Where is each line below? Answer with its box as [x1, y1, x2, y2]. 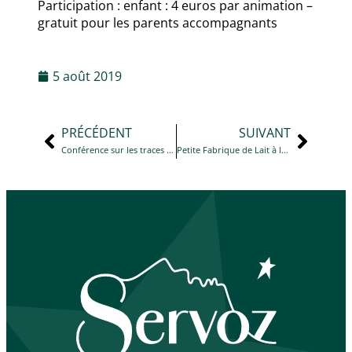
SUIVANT [239, 124, 291, 141]
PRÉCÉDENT [61, 124, 132, 141]
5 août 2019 [53, 68, 122, 85]
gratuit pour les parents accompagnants [38, 14, 277, 31]
